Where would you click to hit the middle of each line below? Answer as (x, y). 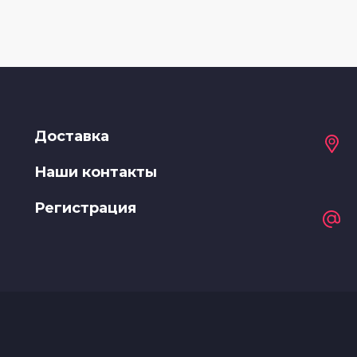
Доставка (72, 136)
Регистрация (86, 208)
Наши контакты (96, 172)
